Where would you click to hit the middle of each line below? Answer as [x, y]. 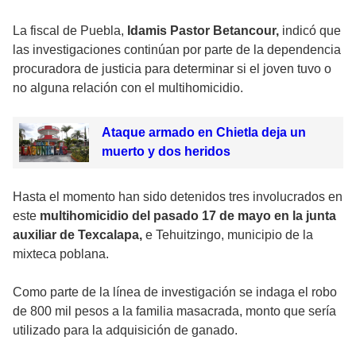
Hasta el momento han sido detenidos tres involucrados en [178, 197]
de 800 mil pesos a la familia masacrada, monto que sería [174, 311]
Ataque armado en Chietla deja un [203, 132]
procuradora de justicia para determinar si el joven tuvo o [172, 68]
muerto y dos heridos [166, 151]
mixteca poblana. [61, 254]
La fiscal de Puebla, [70, 30]
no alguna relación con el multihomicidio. [128, 87]
